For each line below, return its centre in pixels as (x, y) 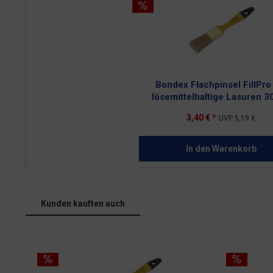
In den (198, 149)
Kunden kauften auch (83, 204)
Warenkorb (234, 149)
